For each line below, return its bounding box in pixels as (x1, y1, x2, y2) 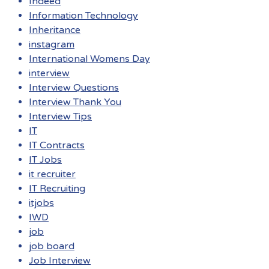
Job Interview (29, 255, 91, 267)
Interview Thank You (29, 96, 121, 109)
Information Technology (29, 10, 138, 22)
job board (29, 240, 74, 253)
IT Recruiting (29, 183, 85, 195)
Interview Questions (29, 82, 119, 94)
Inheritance (29, 24, 80, 37)
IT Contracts (29, 139, 85, 152)
